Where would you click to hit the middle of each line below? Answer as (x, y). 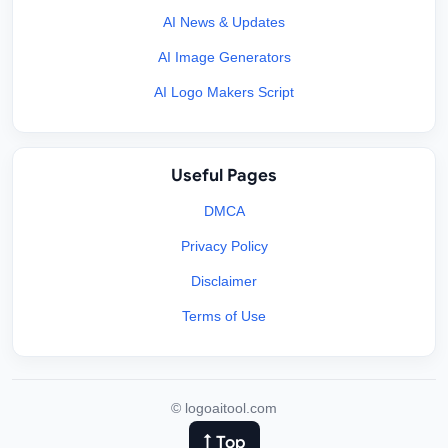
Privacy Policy (224, 246)
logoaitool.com (231, 408)
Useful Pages (224, 176)
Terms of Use (224, 316)
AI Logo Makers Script (224, 92)
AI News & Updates (224, 22)
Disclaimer (224, 281)
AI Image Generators (224, 57)
